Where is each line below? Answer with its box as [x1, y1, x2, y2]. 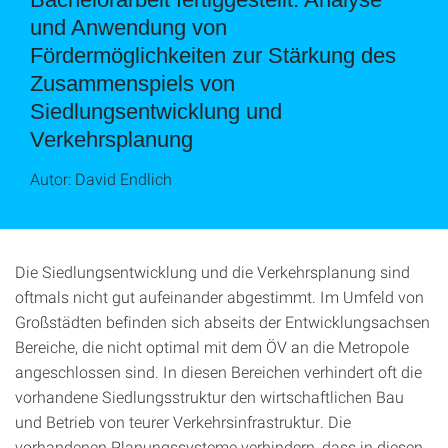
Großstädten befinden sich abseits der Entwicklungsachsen [15, 311, 430, 332]
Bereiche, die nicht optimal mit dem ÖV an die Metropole [15, 336, 409, 357]
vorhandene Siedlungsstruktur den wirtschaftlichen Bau [15, 386, 404, 407]
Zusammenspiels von [30, 71, 235, 96]
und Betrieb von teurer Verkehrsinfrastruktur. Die [15, 411, 351, 432]
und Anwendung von [30, 15, 227, 40]
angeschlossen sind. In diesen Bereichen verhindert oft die [15, 361, 422, 382]
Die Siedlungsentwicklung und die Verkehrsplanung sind [15, 261, 410, 282]
